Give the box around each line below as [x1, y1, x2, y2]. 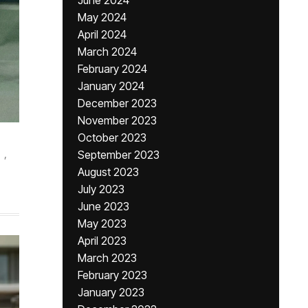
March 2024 [78, 45, 137, 58]
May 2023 [78, 217, 126, 230]
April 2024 [78, 27, 126, 41]
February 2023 [78, 268, 147, 282]
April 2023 [78, 234, 126, 247]
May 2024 [78, 10, 126, 24]
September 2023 [78, 148, 159, 162]
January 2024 [78, 79, 144, 93]
